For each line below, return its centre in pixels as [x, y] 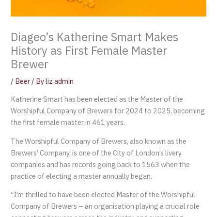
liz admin [60, 81]
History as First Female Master [89, 51]
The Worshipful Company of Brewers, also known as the [99, 141]
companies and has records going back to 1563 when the [101, 164]
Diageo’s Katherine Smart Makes [95, 37]
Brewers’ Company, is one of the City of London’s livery [96, 153]
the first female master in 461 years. [68, 122]
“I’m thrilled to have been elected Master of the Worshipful [103, 195]
